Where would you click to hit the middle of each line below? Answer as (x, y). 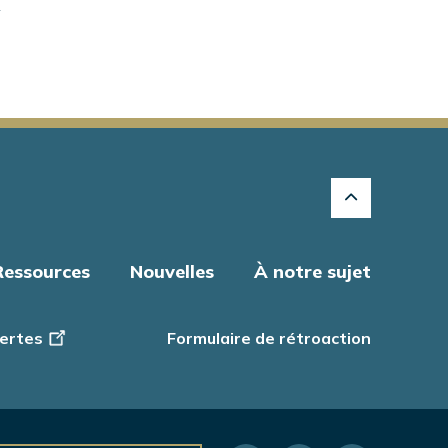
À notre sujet (312, 272)
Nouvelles (172, 272)
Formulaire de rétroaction (269, 338)
